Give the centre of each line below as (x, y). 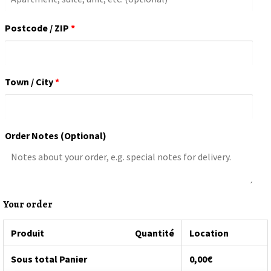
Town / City (29, 81)
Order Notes (33, 135)
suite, (17, 15)
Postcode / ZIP (37, 28)
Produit (28, 233)
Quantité (155, 233)
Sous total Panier (49, 259)
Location (209, 233)
